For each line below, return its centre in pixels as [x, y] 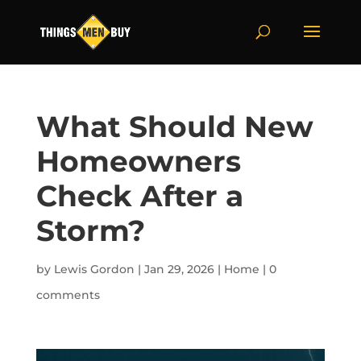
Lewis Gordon [94, 269]
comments [68, 295]
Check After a [139, 196]
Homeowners [138, 161]
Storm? [90, 230]
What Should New [174, 127]
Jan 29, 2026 [179, 269]
